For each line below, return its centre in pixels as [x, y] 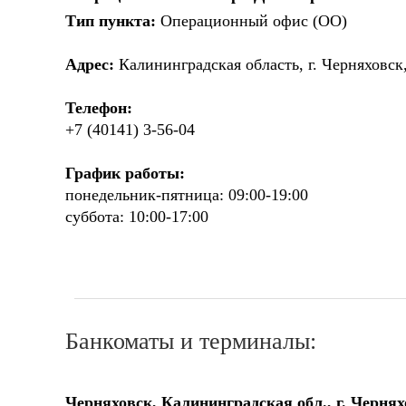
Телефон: [99, 108]
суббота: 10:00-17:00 [137, 217]
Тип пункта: [111, 21]
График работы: [125, 174]
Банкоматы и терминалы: [191, 341]
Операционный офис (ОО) [251, 21]
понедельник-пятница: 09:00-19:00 [187, 195]
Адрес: [90, 65]
